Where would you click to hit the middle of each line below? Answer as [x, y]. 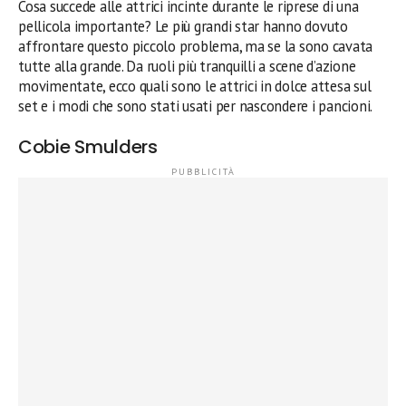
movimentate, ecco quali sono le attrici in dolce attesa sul [195, 86]
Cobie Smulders [88, 147]
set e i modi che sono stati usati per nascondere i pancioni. [196, 106]
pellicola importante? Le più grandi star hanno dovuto [183, 26]
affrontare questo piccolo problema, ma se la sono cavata [196, 46]
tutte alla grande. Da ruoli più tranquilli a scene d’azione [187, 66]
